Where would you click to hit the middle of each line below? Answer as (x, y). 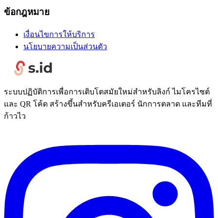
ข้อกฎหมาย (27, 12)
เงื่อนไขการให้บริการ (59, 34)
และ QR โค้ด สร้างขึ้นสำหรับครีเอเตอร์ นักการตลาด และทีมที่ (108, 104)
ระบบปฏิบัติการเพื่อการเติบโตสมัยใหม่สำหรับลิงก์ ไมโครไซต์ (107, 91)
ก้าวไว (15, 116)
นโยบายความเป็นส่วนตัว (65, 46)
